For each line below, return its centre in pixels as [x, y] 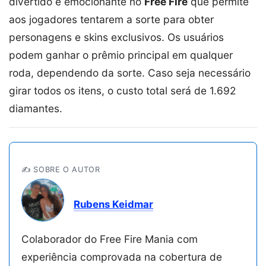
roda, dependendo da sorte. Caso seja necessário [130, 73]
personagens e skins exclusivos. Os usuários [116, 37]
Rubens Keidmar [113, 205]
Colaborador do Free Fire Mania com [110, 239]
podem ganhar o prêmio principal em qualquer [121, 55]
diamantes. [36, 109]
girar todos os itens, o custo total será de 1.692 [122, 91]
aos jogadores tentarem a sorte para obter [111, 20]
